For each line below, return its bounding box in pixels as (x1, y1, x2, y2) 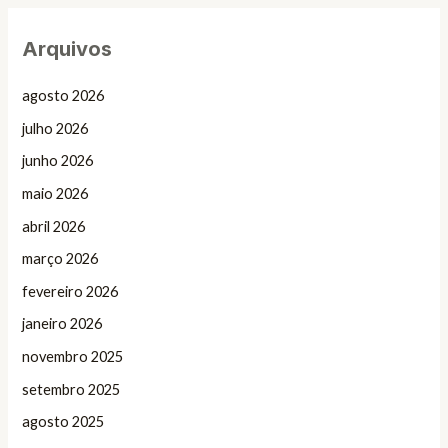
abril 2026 (22, 217, 86, 235)
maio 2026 (22, 184, 89, 202)
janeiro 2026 (22, 315, 103, 333)
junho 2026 (22, 152, 94, 170)
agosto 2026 (22, 87, 105, 104)
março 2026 (22, 250, 99, 268)
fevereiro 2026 (22, 282, 119, 300)
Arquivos (22, 36, 113, 61)
